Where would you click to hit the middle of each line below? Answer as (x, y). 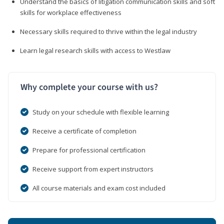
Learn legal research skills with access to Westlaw (95, 50)
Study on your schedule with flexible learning (101, 112)
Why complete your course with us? (89, 87)
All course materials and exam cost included (99, 188)
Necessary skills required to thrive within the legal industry (108, 31)
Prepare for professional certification (89, 150)
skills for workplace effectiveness (71, 12)
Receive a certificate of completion (84, 131)
